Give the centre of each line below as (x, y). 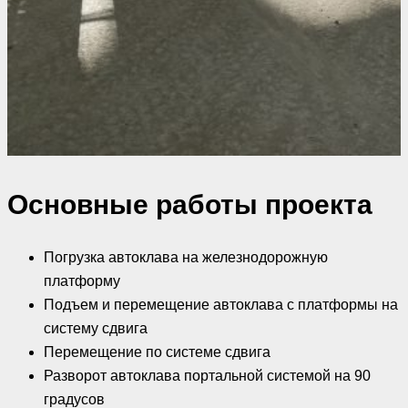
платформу (82, 280)
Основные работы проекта (190, 204)
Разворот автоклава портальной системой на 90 (207, 375)
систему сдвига (96, 328)
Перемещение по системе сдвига (157, 352)
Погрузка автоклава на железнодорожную (186, 257)
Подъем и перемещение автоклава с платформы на (221, 304)
